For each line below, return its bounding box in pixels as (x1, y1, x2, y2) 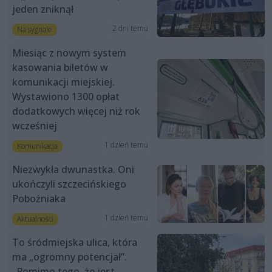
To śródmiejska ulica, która (12, 236, 137, 250)
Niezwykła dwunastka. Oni (12, 163, 134, 177)
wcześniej (12, 118, 57, 132)
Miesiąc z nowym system (12, 46, 126, 59)
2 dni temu (112, 22, 148, 33)
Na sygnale (16, 24, 52, 35)
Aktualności (16, 214, 53, 225)
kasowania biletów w (12, 60, 108, 74)
